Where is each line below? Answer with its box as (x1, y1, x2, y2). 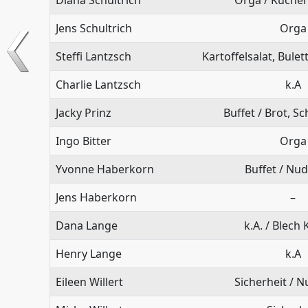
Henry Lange (56, 245, 122, 261)
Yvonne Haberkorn (56, 161, 154, 177)
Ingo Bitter (56, 133, 111, 148)
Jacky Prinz (56, 104, 111, 120)
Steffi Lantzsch (56, 48, 131, 64)
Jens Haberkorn (56, 189, 137, 205)
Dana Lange (56, 217, 118, 233)
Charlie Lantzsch (56, 76, 141, 92)
